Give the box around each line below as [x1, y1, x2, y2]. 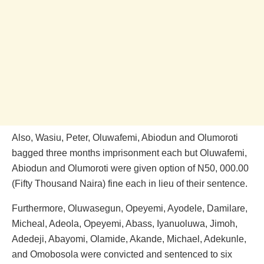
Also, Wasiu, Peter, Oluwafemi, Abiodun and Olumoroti [12, 133, 238, 143]
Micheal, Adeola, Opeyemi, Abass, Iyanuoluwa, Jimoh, [12, 219, 237, 229]
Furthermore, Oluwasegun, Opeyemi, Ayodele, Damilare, [12, 203, 247, 214]
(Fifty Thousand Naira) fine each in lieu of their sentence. [12, 179, 247, 189]
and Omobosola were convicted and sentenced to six [12, 249, 232, 260]
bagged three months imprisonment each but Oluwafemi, [12, 148, 247, 159]
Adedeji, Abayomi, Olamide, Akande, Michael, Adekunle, [12, 234, 246, 245]
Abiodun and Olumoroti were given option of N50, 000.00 [12, 163, 249, 174]
